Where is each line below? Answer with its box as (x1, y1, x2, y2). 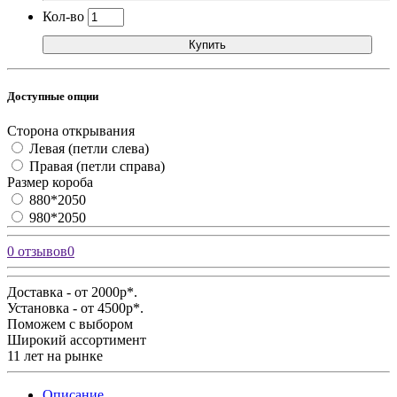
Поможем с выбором (7, 316, 133, 332)
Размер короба (7, 175, 93, 191)
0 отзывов (7, 244, 67, 260)
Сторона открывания (7, 123, 135, 139)
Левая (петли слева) (29, 141, 149, 157)
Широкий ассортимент (7, 332, 146, 348)
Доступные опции (7, 90, 98, 104)
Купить (189, 37, 227, 51)
